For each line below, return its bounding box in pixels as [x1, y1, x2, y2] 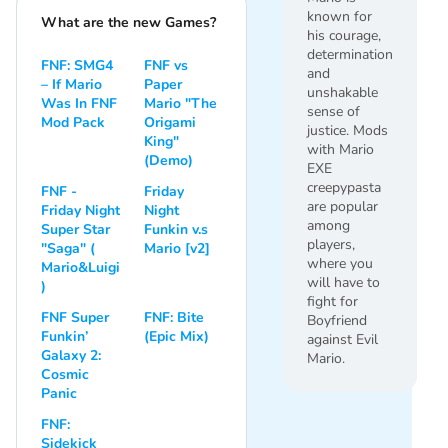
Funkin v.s [144, 219, 208, 239]
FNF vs [144, 55, 188, 75]
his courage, [307, 25, 381, 45]
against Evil [307, 329, 378, 349]
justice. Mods [307, 120, 388, 140]
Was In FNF [41, 93, 117, 113]
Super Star [41, 219, 110, 239]
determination [307, 44, 393, 64]
